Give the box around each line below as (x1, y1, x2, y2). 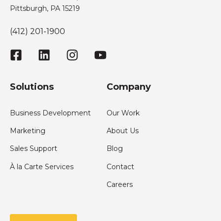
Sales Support (10, 144, 57, 153)
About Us (107, 126, 139, 135)
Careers (107, 180, 133, 189)
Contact (107, 162, 134, 171)
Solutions (10, 81, 54, 92)
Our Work (107, 108, 140, 117)
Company (107, 81, 151, 92)
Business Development (10, 108, 91, 117)
